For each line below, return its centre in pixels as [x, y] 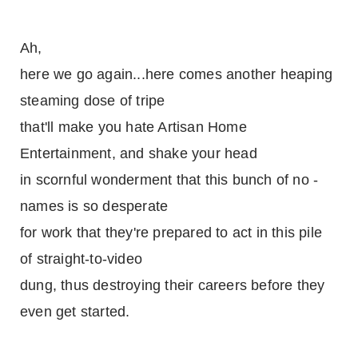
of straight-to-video [81, 259]
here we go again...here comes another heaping [177, 74]
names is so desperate [94, 206]
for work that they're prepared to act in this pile [171, 233]
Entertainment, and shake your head [139, 153]
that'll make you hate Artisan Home [133, 127]
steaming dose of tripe [93, 101]
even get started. [75, 312]
